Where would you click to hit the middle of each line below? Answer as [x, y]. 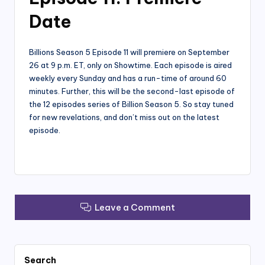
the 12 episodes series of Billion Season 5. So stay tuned [131, 104]
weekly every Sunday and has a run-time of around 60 [128, 78]
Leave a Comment [135, 207]
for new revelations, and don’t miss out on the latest [124, 117]
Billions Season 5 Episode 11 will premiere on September [129, 52]
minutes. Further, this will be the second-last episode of [132, 91]
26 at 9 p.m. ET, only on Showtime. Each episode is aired [130, 65]
